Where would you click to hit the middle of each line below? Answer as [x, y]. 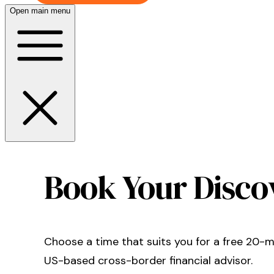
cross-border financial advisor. [174, 261]
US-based [69, 261]
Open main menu [40, 11]
